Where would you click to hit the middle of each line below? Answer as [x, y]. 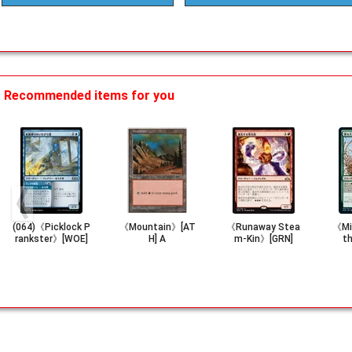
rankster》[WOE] [51, 239]
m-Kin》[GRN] [263, 239]
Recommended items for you [89, 96]
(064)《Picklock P [51, 227]
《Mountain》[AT [157, 227]
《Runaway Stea [263, 227]
